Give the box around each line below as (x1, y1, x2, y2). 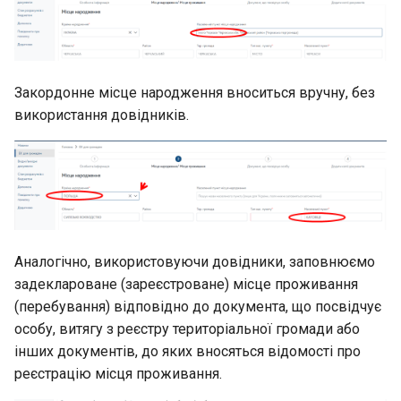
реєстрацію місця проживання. (14, 365, 222, 383)
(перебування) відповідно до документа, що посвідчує (14, 298, 381, 316)
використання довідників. (14, 107, 189, 124)
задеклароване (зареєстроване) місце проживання (14, 276, 358, 294)
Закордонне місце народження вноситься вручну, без (14, 84, 375, 102)
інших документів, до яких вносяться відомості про (14, 343, 361, 361)
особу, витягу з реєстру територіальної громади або (14, 320, 360, 338)
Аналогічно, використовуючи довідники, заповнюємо (14, 253, 375, 271)
